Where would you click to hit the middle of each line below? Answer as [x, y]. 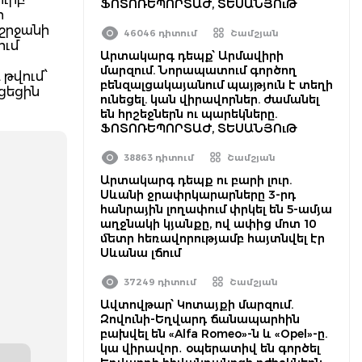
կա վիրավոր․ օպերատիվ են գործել [210, 348]
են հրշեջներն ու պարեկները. [189, 114]
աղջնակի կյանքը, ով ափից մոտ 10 [208, 224]
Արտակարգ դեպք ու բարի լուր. [196, 180]
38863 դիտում [159, 158]
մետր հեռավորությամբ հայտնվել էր [213, 238]
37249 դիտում [160, 282]
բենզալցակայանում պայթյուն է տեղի [217, 85]
